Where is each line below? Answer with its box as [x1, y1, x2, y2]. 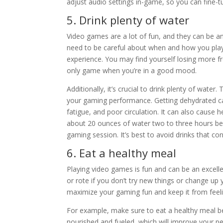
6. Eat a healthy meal [67, 145, 177, 160]
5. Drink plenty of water [67, 12, 190, 27]
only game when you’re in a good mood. [67, 65, 197, 75]
